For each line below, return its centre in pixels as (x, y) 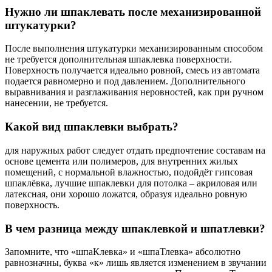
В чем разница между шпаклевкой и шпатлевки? (135, 228)
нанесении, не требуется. (56, 103)
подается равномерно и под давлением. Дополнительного (125, 81)
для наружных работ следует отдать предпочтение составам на (135, 150)
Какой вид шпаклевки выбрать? (92, 127)
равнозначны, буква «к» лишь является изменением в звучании (136, 263)
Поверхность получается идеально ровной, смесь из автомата (132, 70)
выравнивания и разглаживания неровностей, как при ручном (134, 92)
